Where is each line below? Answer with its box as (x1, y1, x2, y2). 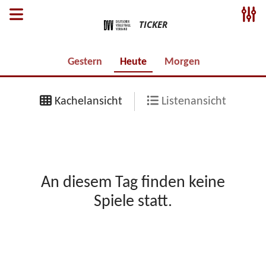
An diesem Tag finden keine (41, 175, 225, 191)
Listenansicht (159, 96, 226, 107)
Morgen (164, 56, 200, 68)
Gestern (68, 56, 102, 68)
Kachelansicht (52, 96, 122, 107)
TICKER (139, 18, 167, 31)
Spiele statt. (94, 194, 172, 210)
